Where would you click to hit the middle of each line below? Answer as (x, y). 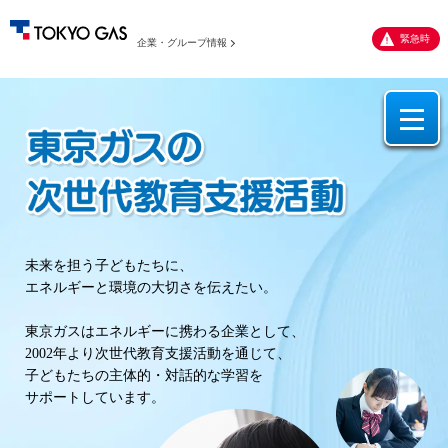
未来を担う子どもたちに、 (109, 265)
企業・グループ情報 (182, 42)
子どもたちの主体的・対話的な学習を (144, 375)
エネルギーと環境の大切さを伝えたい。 (151, 287)
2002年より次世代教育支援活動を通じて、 (158, 353)
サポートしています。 (95, 397)
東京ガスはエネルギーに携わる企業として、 (165, 331)
